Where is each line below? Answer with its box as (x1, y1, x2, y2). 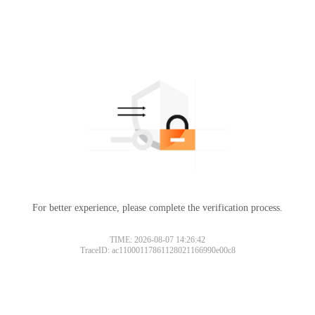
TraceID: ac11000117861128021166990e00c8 (79, 245, 236, 255)
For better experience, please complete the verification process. (32, 202, 283, 213)
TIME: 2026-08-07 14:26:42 (110, 234, 205, 245)
